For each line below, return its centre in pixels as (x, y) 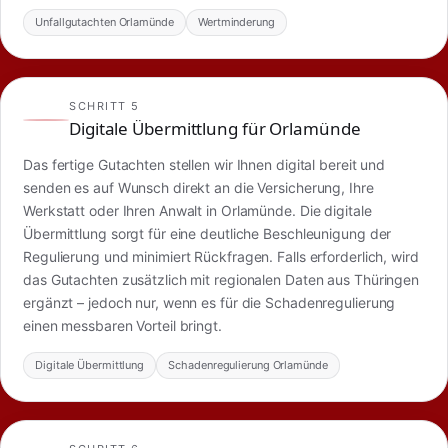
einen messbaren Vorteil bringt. (122, 326)
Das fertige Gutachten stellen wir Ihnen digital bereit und (204, 165)
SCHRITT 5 (104, 105)
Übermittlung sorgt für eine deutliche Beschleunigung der (207, 234)
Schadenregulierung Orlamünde (248, 364)
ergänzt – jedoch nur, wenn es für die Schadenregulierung (209, 303)
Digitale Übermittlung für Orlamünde (215, 128)
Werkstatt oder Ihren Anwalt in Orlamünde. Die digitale (197, 211)
